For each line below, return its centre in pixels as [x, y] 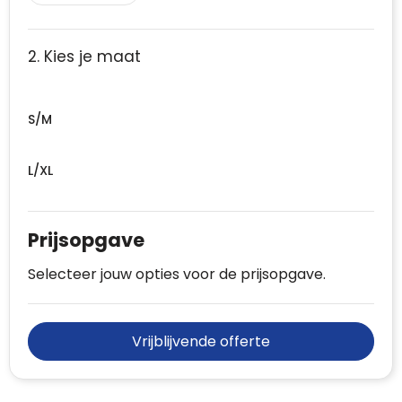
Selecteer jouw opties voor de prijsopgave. [177, 275]
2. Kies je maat [84, 57]
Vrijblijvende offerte [201, 342]
